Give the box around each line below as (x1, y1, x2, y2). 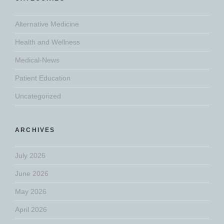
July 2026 (15, 151, 45, 160)
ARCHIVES (15, 126, 55, 134)
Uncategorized (15, 92, 61, 100)
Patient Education (15, 74, 70, 82)
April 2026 (15, 205, 47, 214)
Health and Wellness (15, 38, 80, 46)
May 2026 (15, 187, 46, 196)
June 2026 (15, 169, 48, 178)
